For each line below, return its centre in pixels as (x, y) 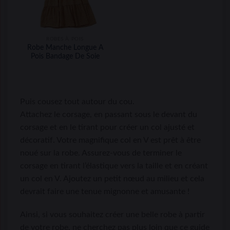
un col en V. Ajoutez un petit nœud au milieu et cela (112, 178)
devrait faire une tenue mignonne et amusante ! (105, 191)
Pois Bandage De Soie (65, 56)
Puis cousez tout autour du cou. (77, 101)
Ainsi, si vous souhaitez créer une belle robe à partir (112, 215)
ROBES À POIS (65, 39)
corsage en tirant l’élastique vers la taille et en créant (114, 166)
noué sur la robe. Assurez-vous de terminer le (101, 153)
